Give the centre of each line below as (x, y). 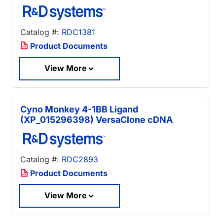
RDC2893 (80, 159)
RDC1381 (78, 32)
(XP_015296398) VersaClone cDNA (96, 119)
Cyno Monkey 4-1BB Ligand (79, 109)
